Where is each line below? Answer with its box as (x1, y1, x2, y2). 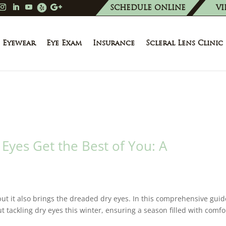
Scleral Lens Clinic (145, 38, 223, 48)
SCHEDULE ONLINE (110, 3, 186, 12)
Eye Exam (46, 38, 82, 48)
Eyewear (2, 38, 35, 48)
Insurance (92, 38, 135, 48)
